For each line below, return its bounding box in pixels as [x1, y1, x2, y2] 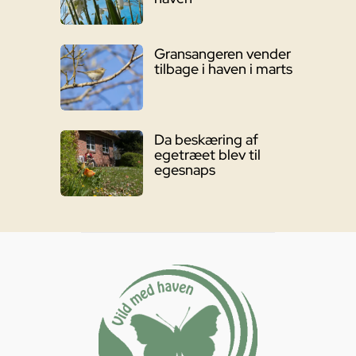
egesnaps [153, 161, 215, 180]
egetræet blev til [153, 145, 261, 164]
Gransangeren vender [153, 44, 291, 64]
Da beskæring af [153, 130, 258, 149]
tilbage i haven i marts [153, 60, 292, 79]
